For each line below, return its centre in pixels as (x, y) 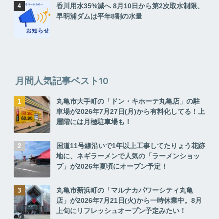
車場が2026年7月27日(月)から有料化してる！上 (130, 111)
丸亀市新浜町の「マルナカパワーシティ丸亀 (124, 190)
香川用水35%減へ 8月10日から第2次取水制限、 (130, 6)
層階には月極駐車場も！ (94, 121)
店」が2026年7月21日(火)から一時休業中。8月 (129, 200)
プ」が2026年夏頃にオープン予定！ (112, 166)
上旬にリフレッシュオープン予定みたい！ (121, 210)
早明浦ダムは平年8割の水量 (99, 16)
